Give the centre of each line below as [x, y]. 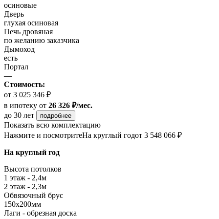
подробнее [56, 116]
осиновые [20, 5]
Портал [16, 67]
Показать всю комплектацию [52, 125]
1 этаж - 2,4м [25, 178]
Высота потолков [33, 169]
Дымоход [19, 49]
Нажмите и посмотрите [43, 135]
